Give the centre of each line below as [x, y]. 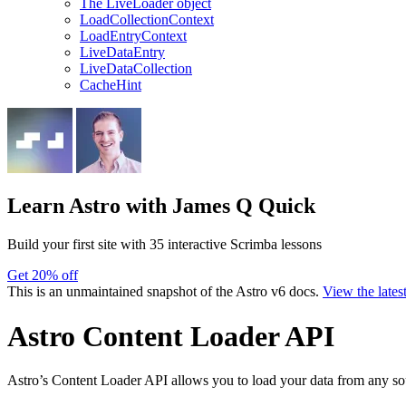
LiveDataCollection [136, 68]
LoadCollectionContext [147, 19]
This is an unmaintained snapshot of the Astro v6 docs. [165, 292]
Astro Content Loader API [171, 336]
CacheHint [111, 84]
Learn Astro [64, 206]
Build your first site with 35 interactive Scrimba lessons [164, 245]
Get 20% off [43, 275]
